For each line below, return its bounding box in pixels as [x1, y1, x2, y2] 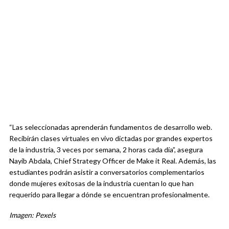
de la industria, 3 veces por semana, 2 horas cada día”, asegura [9, 145, 203, 154]
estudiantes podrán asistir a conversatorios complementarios [9, 168, 204, 177]
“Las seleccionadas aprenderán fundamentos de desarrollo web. [9, 123, 212, 132]
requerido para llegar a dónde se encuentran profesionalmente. [9, 190, 210, 199]
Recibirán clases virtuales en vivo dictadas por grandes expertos [9, 134, 213, 143]
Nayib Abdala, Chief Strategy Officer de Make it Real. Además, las [9, 156, 216, 166]
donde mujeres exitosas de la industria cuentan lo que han [9, 179, 194, 188]
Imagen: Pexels [9, 211, 56, 220]
